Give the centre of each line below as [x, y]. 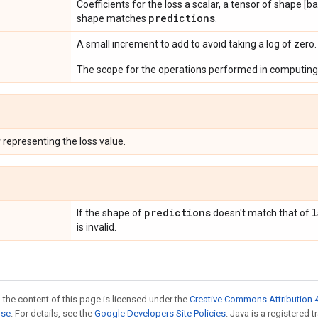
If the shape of [110, 213]
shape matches [113, 18]
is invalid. [97, 227]
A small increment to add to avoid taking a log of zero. [197, 44]
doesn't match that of [261, 213]
